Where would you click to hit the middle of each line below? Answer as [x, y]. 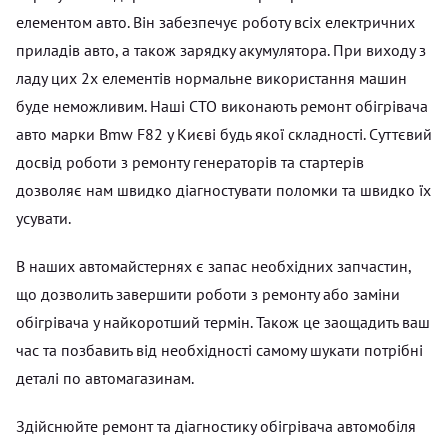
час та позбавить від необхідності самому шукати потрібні [219, 349]
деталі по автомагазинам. [105, 377]
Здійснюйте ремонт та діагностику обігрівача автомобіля [216, 425]
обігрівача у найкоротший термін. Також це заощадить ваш [223, 321]
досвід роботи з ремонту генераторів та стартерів [190, 161]
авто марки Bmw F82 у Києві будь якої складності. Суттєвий [224, 133]
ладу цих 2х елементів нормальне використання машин [211, 77]
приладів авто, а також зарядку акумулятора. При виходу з [221, 49]
